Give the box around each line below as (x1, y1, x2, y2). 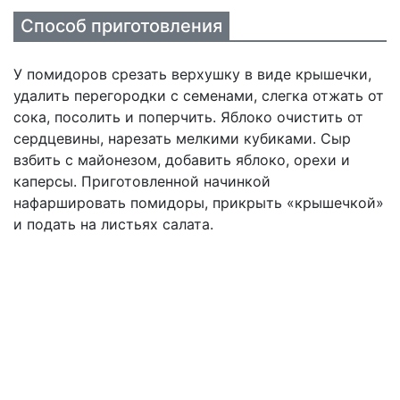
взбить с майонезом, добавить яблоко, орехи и (13, 151, 350, 169)
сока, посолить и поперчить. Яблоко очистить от (13, 108, 363, 126)
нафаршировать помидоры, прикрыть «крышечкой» (13, 194, 384, 212)
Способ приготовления (21, 15, 222, 37)
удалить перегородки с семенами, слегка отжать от (13, 87, 384, 104)
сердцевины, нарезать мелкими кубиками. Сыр (13, 129, 351, 147)
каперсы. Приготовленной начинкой (13, 172, 271, 190)
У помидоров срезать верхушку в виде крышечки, (13, 65, 371, 83)
